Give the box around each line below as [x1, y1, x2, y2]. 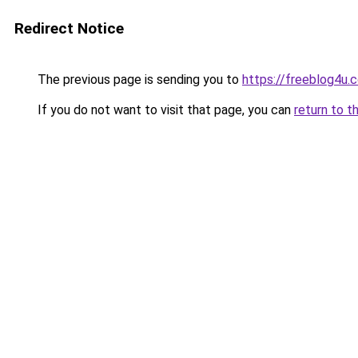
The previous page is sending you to [34, 72, 242, 87]
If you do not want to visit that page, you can [34, 102, 294, 117]
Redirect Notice [14, 19, 124, 38]
